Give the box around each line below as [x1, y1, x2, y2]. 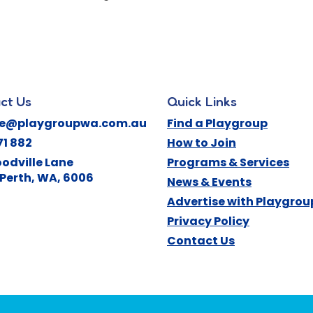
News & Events [167, 174, 252, 191]
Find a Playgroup [167, 115, 268, 132]
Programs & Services [167, 154, 289, 171]
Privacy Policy [167, 213, 249, 230]
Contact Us [167, 233, 235, 249]
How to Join [167, 135, 236, 152]
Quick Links [167, 93, 237, 110]
